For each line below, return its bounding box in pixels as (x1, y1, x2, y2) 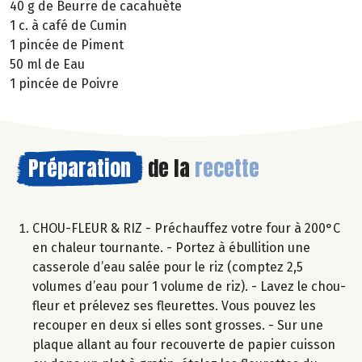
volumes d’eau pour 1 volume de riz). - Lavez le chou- (32, 278, 346, 294)
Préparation (28, 151, 131, 184)
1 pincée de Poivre (10, 75, 119, 91)
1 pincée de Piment (10, 36, 124, 53)
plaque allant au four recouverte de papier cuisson (32, 336, 335, 352)
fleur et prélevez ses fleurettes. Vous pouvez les (32, 297, 316, 314)
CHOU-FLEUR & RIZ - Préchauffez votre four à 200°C (32, 220, 340, 236)
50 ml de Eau (10, 56, 85, 72)
